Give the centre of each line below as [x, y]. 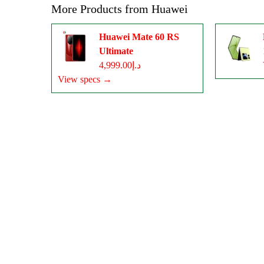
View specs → [85, 79]
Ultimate [116, 51]
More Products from [101, 9]
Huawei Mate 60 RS [139, 37]
